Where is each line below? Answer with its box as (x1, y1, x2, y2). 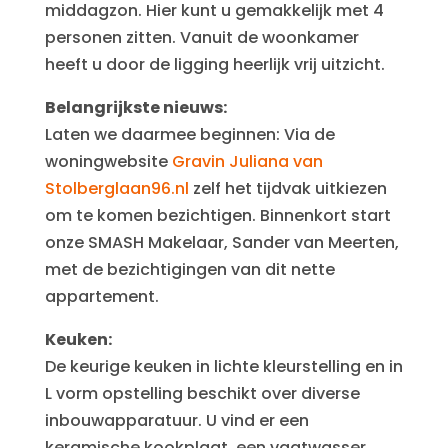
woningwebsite (44, 150, 172, 173)
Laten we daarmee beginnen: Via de (44, 123, 335, 146)
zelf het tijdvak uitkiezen (188, 177, 387, 200)
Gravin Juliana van (171, 150, 323, 173)
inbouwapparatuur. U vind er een (44, 409, 309, 432)
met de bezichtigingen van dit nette (44, 258, 335, 281)
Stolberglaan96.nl (44, 177, 189, 200)
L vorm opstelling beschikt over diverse (44, 382, 360, 405)
